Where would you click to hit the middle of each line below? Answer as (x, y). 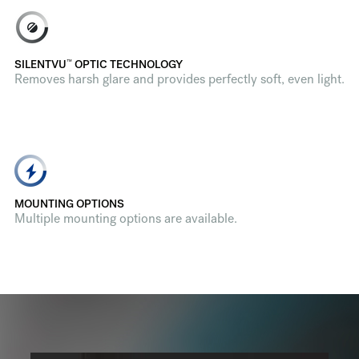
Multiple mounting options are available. (125, 220)
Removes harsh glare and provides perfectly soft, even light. (179, 81)
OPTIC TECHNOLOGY (127, 65)
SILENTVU (40, 65)
